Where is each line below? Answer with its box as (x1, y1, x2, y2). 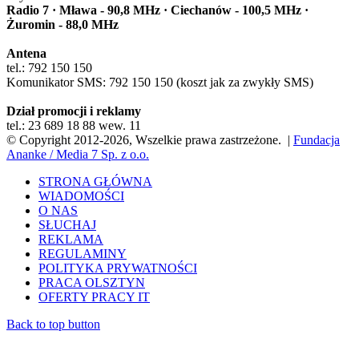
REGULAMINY (38, 246, 127, 260)
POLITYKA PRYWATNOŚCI (38, 260, 197, 275)
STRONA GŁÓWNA (38, 174, 152, 188)
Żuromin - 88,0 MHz (6, 17, 119, 31)
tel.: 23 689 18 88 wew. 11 (6, 118, 141, 132)
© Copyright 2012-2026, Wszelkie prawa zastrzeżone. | (6, 132, 293, 147)
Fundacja (293, 132, 340, 147)
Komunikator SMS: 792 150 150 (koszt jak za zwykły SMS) (6, 75, 313, 89)
